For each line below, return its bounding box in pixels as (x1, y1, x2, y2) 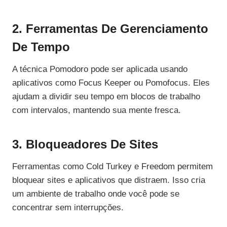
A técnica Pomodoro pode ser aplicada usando (12, 64, 187, 74)
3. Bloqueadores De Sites (12, 137, 158, 152)
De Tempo (12, 40, 70, 54)
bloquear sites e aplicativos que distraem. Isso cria (12, 175, 205, 185)
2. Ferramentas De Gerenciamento (12, 22, 208, 36)
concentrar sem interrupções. (12, 203, 124, 213)
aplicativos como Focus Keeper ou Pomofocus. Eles (12, 78, 210, 88)
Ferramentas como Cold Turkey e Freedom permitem (12, 162, 213, 172)
